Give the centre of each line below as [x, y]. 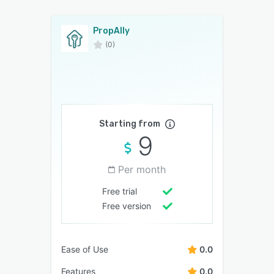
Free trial [119, 191]
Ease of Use [85, 249]
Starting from [130, 124]
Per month [142, 169]
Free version [126, 206]
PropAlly [111, 31]
